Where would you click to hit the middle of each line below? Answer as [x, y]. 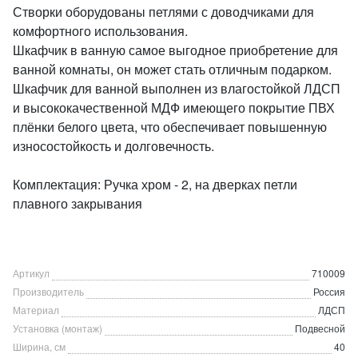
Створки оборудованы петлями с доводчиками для [163, 12]
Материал [36, 310]
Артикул [31, 273]
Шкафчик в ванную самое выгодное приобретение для [175, 50]
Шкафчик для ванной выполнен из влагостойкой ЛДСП [177, 88]
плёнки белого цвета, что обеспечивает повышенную [170, 127]
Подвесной [320, 328]
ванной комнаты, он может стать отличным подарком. [172, 69]
